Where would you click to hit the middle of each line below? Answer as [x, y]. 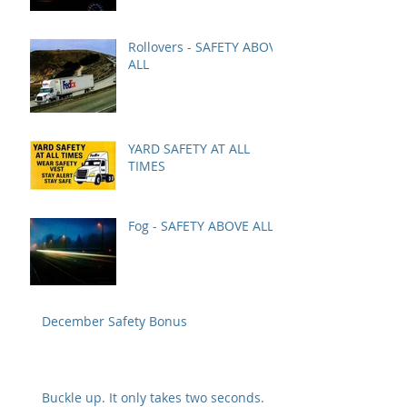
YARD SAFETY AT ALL [189, 148]
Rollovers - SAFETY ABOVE [206, 46]
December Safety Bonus [114, 321]
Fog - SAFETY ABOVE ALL [201, 225]
